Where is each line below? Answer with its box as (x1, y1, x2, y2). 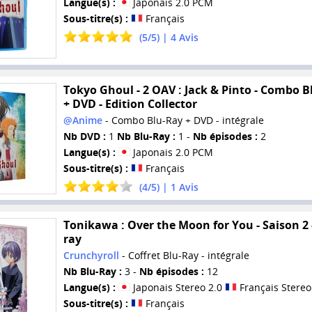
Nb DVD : (63, 129, 106, 143)
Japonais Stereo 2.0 (130, 281, 225, 295)
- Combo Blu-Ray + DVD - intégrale (102, 113, 264, 127)
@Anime (63, 113, 102, 127)
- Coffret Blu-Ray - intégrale (118, 249, 249, 263)
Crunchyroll (63, 249, 119, 263)
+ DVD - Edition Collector (63, 95, 197, 111)
